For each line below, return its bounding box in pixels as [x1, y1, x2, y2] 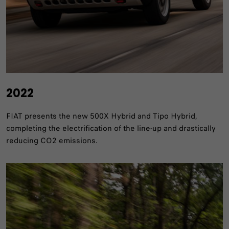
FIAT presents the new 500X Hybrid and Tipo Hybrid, [6, 110, 197, 122]
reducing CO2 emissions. [6, 134, 98, 146]
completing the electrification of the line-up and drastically [6, 122, 216, 134]
